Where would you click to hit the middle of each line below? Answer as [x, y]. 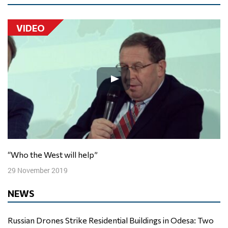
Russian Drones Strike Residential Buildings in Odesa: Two [111, 220]
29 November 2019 [38, 170]
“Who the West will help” [58, 155]
